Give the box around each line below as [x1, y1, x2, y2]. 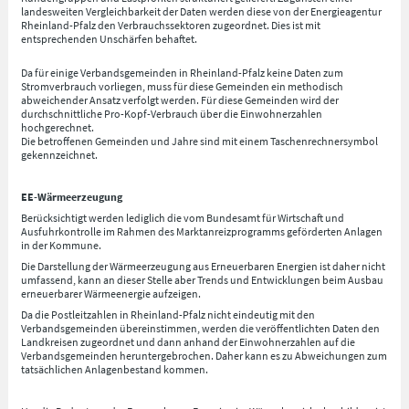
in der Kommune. [21, 238, 102, 253]
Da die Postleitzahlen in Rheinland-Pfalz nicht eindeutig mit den [21, 307, 316, 321]
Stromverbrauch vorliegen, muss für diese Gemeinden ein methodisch [21, 79, 344, 94]
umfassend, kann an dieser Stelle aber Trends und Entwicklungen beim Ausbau [21, 272, 384, 287]
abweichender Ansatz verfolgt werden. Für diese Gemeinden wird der [21, 93, 340, 108]
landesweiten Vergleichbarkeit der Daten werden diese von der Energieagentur [21, 4, 383, 18]
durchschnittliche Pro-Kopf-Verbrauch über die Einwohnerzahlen [21, 107, 323, 121]
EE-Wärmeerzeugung [21, 190, 123, 204]
